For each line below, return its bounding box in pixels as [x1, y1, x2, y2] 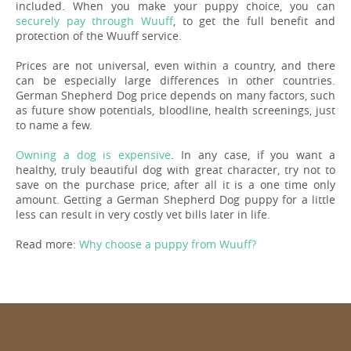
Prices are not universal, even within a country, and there [16, 57, 335, 73]
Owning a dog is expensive [16, 147, 172, 162]
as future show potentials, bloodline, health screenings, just [16, 102, 335, 118]
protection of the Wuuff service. [16, 27, 182, 43]
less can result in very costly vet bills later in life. [16, 206, 270, 222]
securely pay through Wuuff [16, 13, 173, 28]
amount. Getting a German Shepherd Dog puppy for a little [16, 191, 335, 207]
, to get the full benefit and [173, 13, 335, 28]
